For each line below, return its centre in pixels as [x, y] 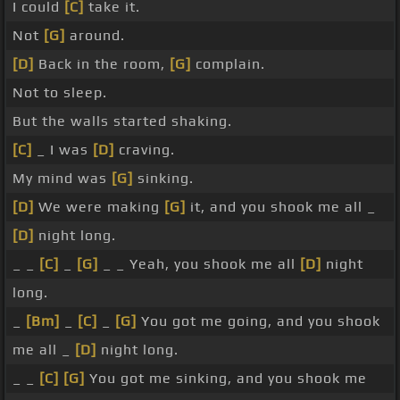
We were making [99, 207]
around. [95, 36]
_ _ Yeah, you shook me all [199, 264]
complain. [228, 64]
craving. [145, 150]
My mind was [62, 179]
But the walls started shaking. [122, 121]
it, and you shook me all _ [281, 207]
